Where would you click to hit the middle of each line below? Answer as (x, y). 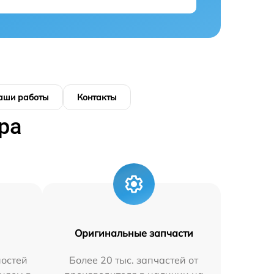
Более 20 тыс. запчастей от (134, 260)
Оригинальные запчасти (134, 233)
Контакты (97, 97)
